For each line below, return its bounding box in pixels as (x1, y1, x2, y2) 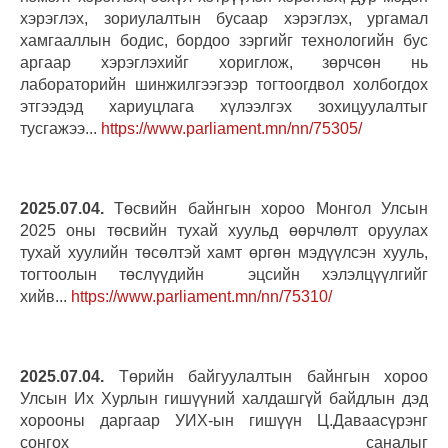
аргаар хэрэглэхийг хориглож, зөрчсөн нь (20, 53, 428, 71)
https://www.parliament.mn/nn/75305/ (101, 119, 362, 137)
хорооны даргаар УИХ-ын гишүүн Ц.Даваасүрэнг (20, 411, 428, 429)
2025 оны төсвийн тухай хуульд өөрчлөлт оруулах (20, 221, 428, 239)
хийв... (20, 287, 71, 305)
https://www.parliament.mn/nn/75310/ (71, 287, 332, 305)
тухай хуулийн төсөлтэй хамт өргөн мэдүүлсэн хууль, (20, 243, 428, 261)
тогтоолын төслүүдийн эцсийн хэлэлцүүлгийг (20, 265, 428, 283)
